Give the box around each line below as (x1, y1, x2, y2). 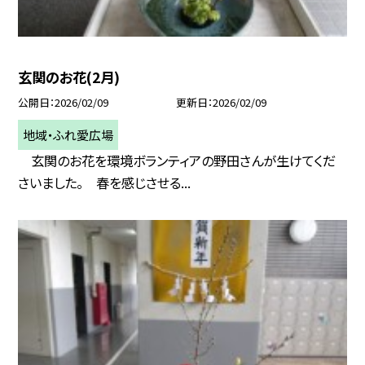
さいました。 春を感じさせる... (18, 172, 191, 192)
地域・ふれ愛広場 (23, 125, 114, 144)
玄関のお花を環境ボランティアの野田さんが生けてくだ (18, 150, 336, 170)
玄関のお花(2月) (18, 66, 121, 87)
